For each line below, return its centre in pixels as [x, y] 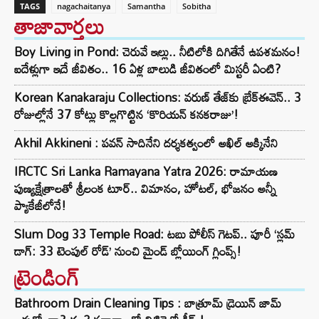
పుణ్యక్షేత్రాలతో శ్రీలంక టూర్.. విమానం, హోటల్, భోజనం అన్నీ [145, 188]
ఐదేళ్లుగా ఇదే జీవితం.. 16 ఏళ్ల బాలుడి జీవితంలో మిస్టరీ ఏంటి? [147, 68]
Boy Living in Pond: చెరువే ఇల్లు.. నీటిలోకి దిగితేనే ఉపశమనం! [157, 51]
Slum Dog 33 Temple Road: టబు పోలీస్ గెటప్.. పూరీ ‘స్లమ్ [155, 234]
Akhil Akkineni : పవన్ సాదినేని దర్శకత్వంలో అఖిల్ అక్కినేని [146, 142]
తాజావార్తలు [59, 26]
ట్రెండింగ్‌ [47, 277]
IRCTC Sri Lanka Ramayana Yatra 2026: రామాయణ [146, 171]
